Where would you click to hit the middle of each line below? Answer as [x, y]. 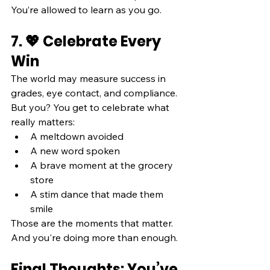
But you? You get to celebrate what [91, 108]
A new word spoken [75, 151]
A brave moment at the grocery [103, 165]
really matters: [43, 122]
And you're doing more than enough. [94, 238]
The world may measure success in [89, 79]
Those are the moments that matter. [93, 223]
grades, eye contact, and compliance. [95, 93]
